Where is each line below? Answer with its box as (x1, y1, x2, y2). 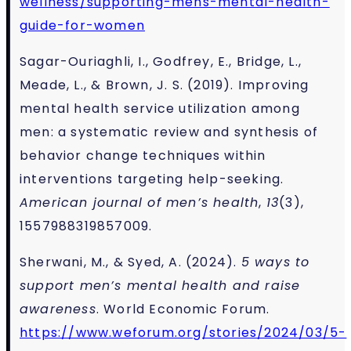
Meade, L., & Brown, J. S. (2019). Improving (20, 75, 309, 94)
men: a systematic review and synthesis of (20, 122, 319, 141)
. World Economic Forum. (96, 299, 270, 318)
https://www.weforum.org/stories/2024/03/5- (20, 323, 347, 342)
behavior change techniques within (20, 146, 266, 165)
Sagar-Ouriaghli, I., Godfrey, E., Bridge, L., (20, 52, 302, 71)
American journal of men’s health (20, 193, 259, 212)
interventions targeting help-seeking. (20, 169, 284, 188)
